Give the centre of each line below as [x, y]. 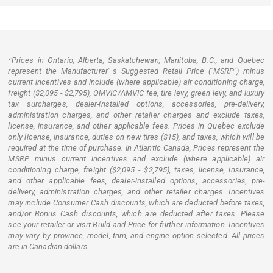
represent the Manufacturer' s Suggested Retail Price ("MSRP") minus [136, 71]
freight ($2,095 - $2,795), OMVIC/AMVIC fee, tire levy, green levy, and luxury [136, 93]
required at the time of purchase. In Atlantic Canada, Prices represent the [136, 147]
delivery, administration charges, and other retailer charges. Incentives [136, 191]
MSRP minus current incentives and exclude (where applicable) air [136, 158]
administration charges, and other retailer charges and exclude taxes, [136, 115]
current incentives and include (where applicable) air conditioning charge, [136, 82]
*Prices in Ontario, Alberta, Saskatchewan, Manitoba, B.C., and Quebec [136, 60]
